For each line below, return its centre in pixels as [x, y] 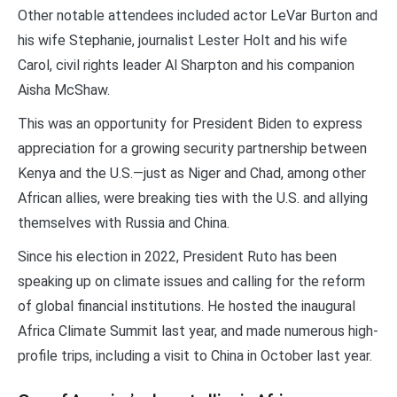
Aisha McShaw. [64, 90]
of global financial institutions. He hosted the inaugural [187, 306]
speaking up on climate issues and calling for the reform [191, 281]
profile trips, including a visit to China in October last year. [195, 355]
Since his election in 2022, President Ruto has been [177, 256]
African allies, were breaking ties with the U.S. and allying [193, 198]
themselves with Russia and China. [124, 222]
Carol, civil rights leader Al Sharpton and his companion [186, 65]
